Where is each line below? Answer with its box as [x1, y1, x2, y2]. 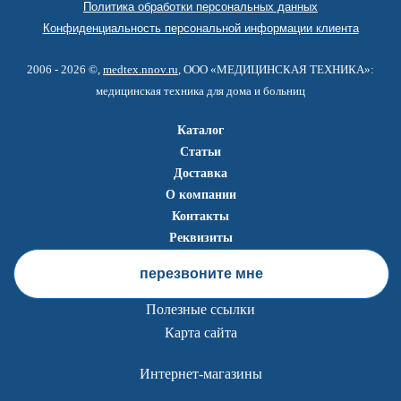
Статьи [180, 145, 221, 158]
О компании [165, 188, 236, 201]
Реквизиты [168, 231, 233, 244]
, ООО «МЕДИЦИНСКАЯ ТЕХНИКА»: [178, 63, 374, 76]
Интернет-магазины [139, 366, 262, 381]
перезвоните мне [140, 266, 263, 281]
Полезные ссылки [146, 302, 255, 317]
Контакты [172, 209, 229, 223]
